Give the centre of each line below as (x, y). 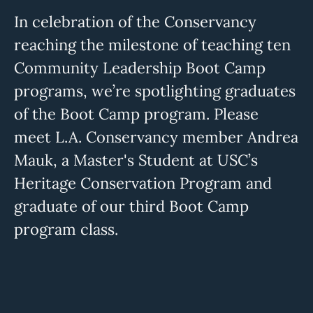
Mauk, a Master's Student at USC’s (136, 160)
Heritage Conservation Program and (143, 183)
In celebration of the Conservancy (135, 22)
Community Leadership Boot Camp (140, 68)
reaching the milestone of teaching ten (152, 45)
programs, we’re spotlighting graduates (155, 91)
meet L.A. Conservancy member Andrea (156, 137)
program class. (66, 230)
